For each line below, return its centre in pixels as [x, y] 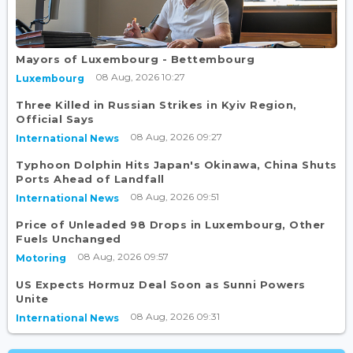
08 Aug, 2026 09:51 [175, 197]
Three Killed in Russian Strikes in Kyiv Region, [156, 105]
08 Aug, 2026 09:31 [175, 317]
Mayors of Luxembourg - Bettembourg [135, 59]
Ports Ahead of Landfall [90, 179]
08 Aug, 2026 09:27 [176, 137]
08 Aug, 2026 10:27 [140, 77]
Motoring [41, 258]
